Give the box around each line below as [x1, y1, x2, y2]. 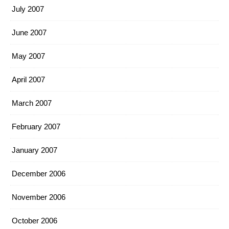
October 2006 [12, 216, 57, 225]
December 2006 [12, 169, 65, 178]
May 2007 [12, 52, 45, 60]
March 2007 [12, 99, 52, 107]
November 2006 [12, 193, 65, 201]
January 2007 [12, 146, 57, 154]
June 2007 [12, 28, 47, 37]
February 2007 [12, 122, 60, 131]
